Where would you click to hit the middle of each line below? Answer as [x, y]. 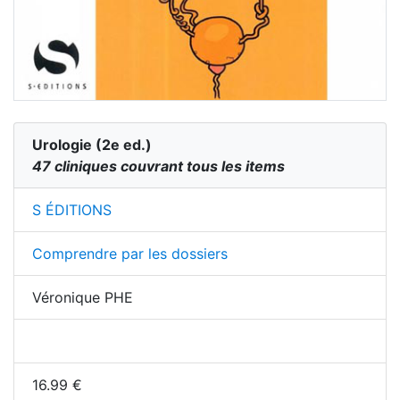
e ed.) [131, 145]
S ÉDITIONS [72, 210]
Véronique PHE [83, 298]
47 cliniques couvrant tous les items [158, 167]
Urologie [62, 145]
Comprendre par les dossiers [130, 254]
